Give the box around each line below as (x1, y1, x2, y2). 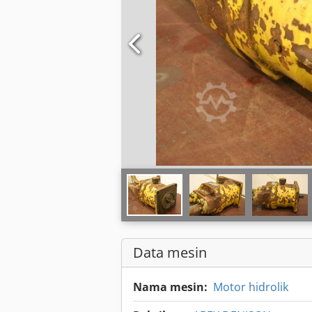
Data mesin (133, 243, 207, 263)
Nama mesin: (133, 279, 208, 295)
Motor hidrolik (213, 279, 288, 295)
